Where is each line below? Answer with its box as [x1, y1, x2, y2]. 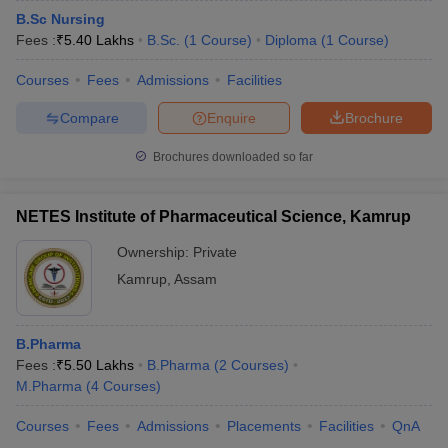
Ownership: [117, 244, 193, 260]
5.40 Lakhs [64, 32, 134, 48]
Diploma [265, 32, 317, 48]
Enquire [207, 109, 256, 126]
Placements [227, 418, 301, 434]
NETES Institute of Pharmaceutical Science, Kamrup [16, 208, 411, 225]
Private [193, 244, 237, 260]
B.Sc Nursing [16, 11, 105, 27]
